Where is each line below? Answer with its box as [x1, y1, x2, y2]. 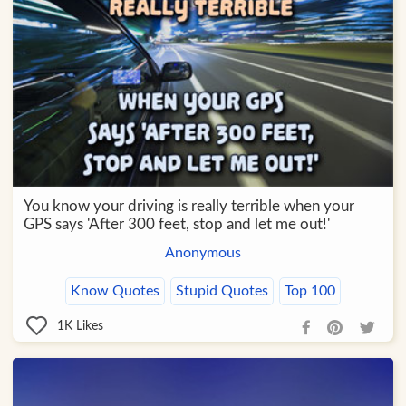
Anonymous [164, 245, 241, 260]
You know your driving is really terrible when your [23, 198, 354, 214]
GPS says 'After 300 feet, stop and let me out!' [23, 216, 330, 232]
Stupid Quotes [175, 283, 268, 298]
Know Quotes [70, 283, 159, 298]
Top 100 [284, 283, 335, 298]
